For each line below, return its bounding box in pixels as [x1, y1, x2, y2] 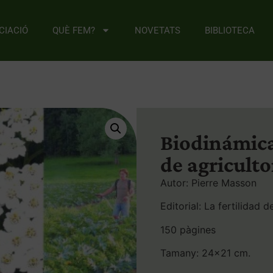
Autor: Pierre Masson [160, 176, 257, 189]
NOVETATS [135, 24, 180, 36]
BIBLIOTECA [205, 24, 255, 36]
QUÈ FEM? [52, 24, 95, 36]
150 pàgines [160, 223, 216, 236]
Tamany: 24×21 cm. [160, 247, 250, 260]
